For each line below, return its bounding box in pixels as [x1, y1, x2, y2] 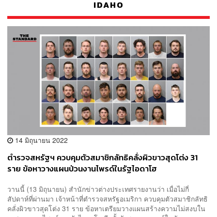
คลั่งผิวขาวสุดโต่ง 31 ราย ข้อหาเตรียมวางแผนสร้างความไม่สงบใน [7, 203, 205, 213]
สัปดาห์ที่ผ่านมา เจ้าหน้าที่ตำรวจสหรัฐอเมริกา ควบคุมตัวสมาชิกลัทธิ [7, 193, 208, 203]
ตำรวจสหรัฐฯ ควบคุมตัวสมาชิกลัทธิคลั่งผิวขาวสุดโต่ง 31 [7, 152, 198, 164]
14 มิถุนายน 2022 [13, 135, 68, 145]
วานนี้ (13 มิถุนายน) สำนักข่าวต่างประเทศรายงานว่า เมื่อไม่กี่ [7, 184, 189, 194]
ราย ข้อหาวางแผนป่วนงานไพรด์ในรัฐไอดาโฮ [7, 163, 157, 175]
